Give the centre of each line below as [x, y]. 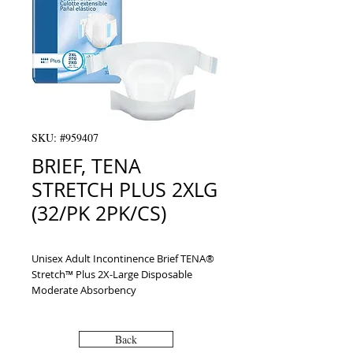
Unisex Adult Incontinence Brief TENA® [123, 258]
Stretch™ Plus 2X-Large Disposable [112, 274]
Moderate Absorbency [84, 290]
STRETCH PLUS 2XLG [124, 190]
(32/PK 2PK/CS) [99, 213]
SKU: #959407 [65, 137]
